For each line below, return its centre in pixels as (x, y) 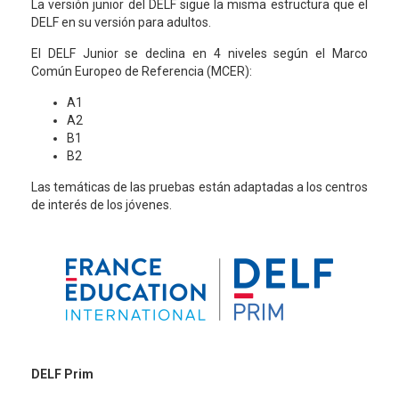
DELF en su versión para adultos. (121, 22)
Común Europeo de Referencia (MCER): (142, 71)
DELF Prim (62, 374)
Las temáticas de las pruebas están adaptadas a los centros (199, 187)
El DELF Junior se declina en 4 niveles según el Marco (199, 53)
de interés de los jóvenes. (102, 205)
